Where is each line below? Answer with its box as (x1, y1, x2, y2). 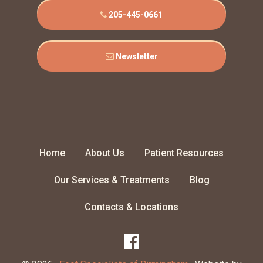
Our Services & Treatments (53, 174, 170, 186)
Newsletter (113, 51, 158, 61)
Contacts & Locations (85, 201, 178, 213)
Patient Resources (144, 147, 224, 159)
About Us (85, 147, 124, 159)
